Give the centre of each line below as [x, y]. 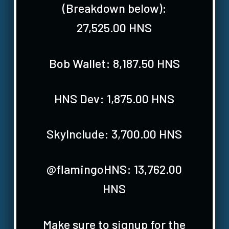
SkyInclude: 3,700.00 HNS [114, 134]
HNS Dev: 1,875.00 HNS [114, 98]
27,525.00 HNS [114, 28]
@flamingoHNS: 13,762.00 [114, 169]
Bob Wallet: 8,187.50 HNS [114, 63]
